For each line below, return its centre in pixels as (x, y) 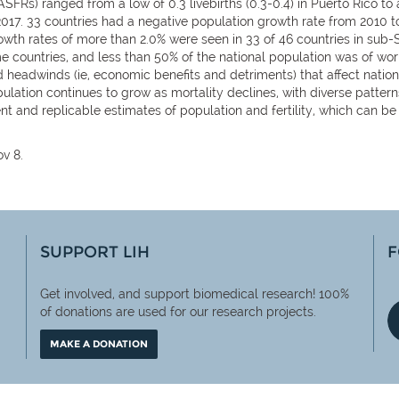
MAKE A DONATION (99, 343)
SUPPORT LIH (95, 252)
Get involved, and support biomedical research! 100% (195, 294)
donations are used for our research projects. (186, 312)
